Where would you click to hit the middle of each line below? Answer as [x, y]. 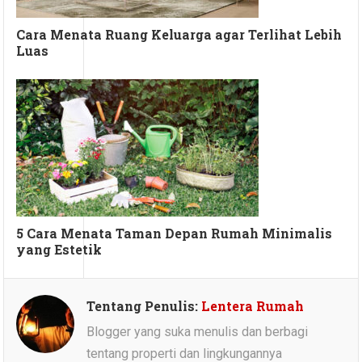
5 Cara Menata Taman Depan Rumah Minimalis [175, 233]
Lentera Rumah [253, 305]
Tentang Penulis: [144, 305]
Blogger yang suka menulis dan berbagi [198, 331]
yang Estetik [61, 249]
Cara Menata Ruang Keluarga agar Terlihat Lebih [179, 34]
